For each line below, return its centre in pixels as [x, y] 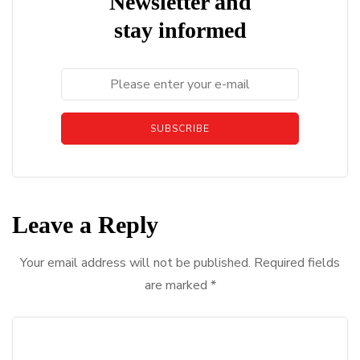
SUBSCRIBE [180, 129]
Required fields [297, 263]
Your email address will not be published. [135, 263]
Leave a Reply [85, 225]
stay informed [180, 31]
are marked [177, 286]
